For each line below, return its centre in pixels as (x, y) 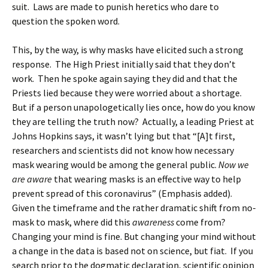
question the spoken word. (66, 21)
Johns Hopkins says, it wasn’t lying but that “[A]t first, (124, 136)
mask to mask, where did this (72, 222)
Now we (234, 165)
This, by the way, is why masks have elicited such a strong (128, 50)
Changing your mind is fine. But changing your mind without (134, 236)
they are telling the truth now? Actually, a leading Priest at (133, 121)
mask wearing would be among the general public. (115, 165)
